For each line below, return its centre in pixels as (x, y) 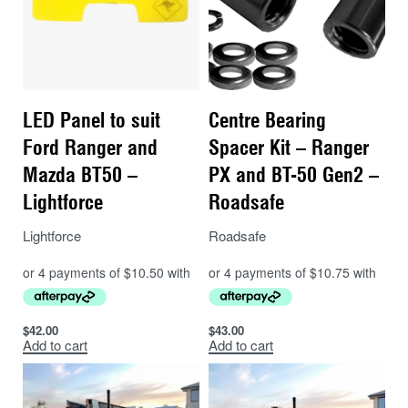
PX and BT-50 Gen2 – (294, 174)
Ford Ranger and (90, 147)
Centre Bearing (267, 120)
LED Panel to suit (92, 120)
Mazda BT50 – (80, 174)
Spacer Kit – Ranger (289, 147)
